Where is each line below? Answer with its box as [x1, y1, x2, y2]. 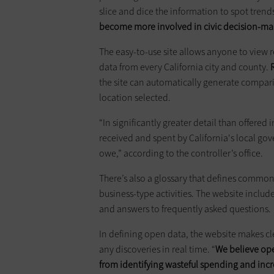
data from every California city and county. [99, 61, 270, 74]
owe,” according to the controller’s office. [99, 147, 263, 160]
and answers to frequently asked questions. [99, 202, 271, 216]
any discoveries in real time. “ [99, 243, 215, 256]
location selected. [99, 91, 171, 105]
